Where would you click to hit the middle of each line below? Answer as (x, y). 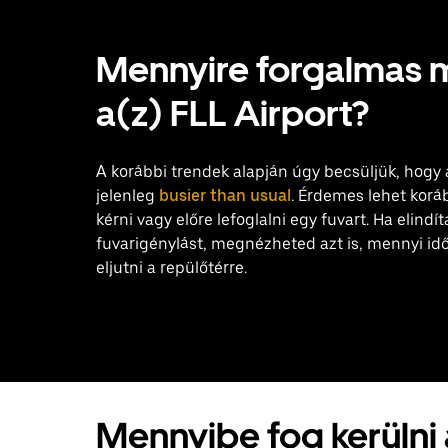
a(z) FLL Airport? (232, 113)
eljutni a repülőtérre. (171, 267)
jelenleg (127, 195)
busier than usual (225, 195)
